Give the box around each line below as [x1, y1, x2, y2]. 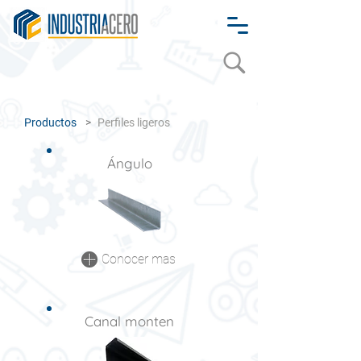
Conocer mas [102, 251, 176, 267]
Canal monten [85, 313, 174, 330]
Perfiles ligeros [98, 116, 170, 129]
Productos [24, 116, 77, 129]
